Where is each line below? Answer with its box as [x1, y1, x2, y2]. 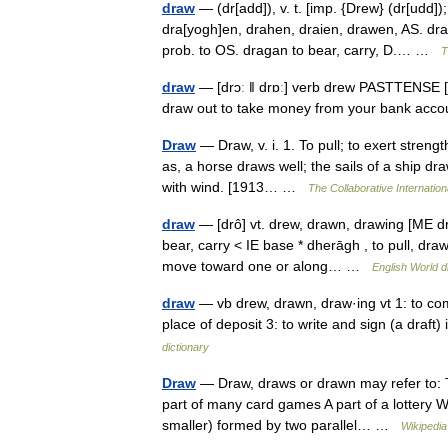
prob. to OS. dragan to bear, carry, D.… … [162, 42, 441, 58]
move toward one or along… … [162, 258, 372, 274]
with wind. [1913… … [162, 179, 308, 195]
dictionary [162, 341, 209, 353]
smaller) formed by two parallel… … [162, 417, 401, 433]
